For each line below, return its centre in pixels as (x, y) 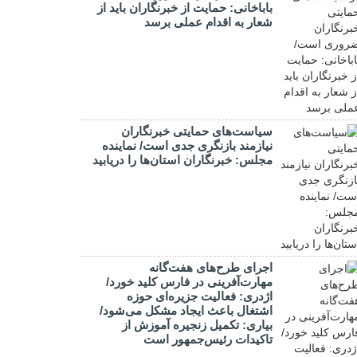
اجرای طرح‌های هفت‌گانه (211, 267)
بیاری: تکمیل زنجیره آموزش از (197, 325)
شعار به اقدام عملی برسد (208, 22)
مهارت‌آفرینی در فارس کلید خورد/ (189, 282)
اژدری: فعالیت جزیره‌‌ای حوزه (200, 296)
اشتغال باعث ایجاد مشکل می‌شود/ (186, 310)
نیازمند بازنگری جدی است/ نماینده (187, 145)
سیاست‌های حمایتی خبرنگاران (197, 131)
